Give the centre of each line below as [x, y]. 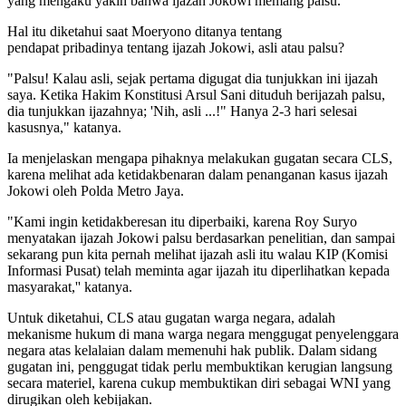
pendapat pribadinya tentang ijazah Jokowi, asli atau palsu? [176, 48]
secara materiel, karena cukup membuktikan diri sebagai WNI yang [199, 383]
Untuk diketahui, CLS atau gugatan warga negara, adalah [171, 318]
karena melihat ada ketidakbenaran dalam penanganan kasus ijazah [198, 175]
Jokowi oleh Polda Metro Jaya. [96, 191]
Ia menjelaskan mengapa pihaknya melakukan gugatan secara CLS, [200, 159]
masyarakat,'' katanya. [70, 287]
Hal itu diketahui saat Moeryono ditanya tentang [145, 32]
